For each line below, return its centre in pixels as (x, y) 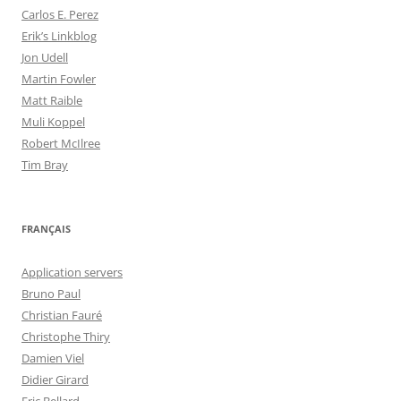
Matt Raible (52, 100)
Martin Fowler (59, 79)
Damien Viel (53, 358)
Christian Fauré (62, 315)
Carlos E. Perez (60, 14)
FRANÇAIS (46, 229)
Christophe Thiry (66, 337)
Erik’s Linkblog (59, 36)
